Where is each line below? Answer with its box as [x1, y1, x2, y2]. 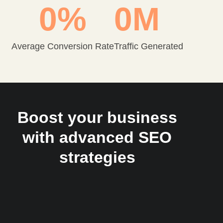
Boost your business [17, 108, 177, 126]
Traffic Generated [113, 41, 183, 51]
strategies [59, 148, 135, 166]
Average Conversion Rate [11, 41, 114, 51]
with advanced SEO [22, 128, 172, 146]
